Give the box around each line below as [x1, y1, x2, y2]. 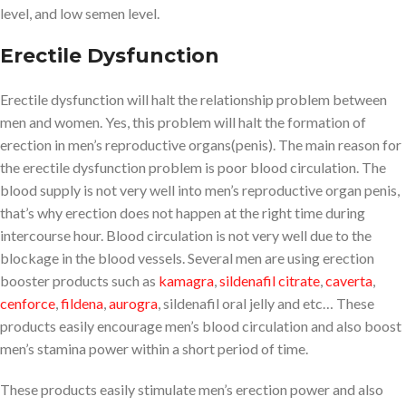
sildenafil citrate [219, 271, 320, 289]
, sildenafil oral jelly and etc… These [158, 294, 374, 312]
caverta [325, 271, 372, 289]
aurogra [109, 294, 158, 312]
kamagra [159, 271, 214, 289]
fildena [61, 294, 103, 312]
